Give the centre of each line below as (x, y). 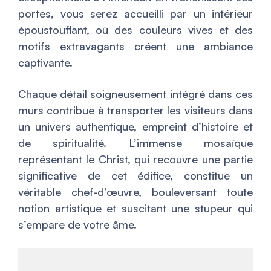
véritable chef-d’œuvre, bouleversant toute (135, 192)
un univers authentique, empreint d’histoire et (135, 126)
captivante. (45, 62)
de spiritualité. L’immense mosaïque (135, 143)
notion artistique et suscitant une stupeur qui (135, 208)
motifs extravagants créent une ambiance (135, 46)
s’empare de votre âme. (77, 224)
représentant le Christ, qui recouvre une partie (135, 159)
